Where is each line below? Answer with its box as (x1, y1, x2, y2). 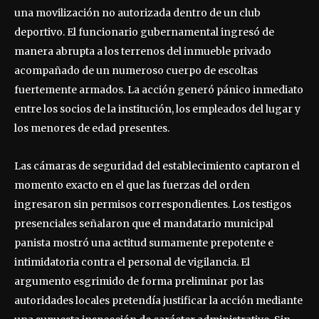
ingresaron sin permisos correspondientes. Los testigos (14, 198, 291, 211)
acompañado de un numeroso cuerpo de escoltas (14, 64, 258, 78)
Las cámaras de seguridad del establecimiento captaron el (14, 159, 300, 173)
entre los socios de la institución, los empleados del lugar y (14, 103, 300, 116)
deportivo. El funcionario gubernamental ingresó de (14, 26, 274, 39)
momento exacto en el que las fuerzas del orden (14, 179, 250, 192)
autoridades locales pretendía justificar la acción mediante (14, 294, 303, 308)
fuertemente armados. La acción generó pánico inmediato (14, 83, 303, 97)
